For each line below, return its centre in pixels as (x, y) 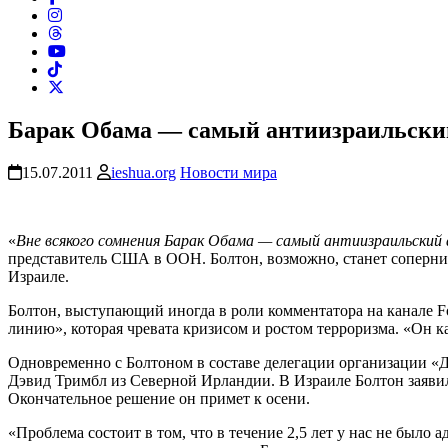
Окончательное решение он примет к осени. (159, 399)
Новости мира (228, 173)
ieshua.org (143, 173)
